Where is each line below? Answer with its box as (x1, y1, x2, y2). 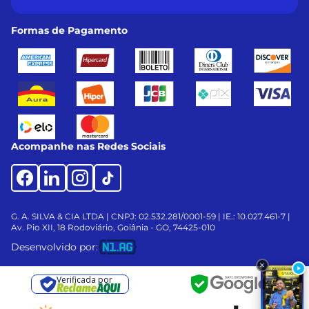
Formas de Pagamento (11, 23, 128, 37)
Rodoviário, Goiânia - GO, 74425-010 (66, 221, 215, 232)
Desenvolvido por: (11, 240, 98, 253)
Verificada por (56, 273, 112, 286)
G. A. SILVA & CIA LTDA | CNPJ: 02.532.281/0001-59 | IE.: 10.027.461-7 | (11, 210, 290, 221)
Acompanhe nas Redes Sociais (11, 139, 166, 152)
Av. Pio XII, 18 (11, 221, 66, 232)
